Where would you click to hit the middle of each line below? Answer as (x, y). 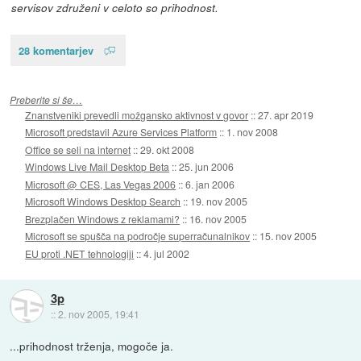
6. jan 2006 (210, 184)
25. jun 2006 (207, 167)
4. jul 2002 (167, 253)
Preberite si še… (46, 99)
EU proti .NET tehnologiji (80, 253)
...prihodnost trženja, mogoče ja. (92, 346)
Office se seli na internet (78, 149)
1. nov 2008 (253, 132)
